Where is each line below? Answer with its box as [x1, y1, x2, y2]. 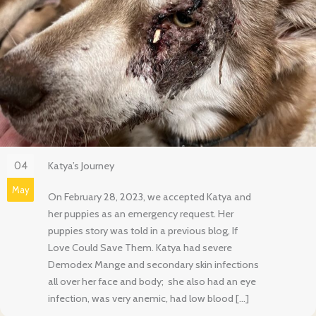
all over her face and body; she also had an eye [48, 274, 256, 288]
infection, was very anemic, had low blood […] [48, 291, 249, 305]
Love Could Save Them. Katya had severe [48, 241, 232, 254]
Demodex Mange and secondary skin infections [48, 257, 259, 271]
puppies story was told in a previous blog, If [48, 224, 238, 237]
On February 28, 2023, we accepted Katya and [48, 190, 251, 203]
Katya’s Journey [48, 159, 114, 172]
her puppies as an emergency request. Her [48, 207, 233, 220]
